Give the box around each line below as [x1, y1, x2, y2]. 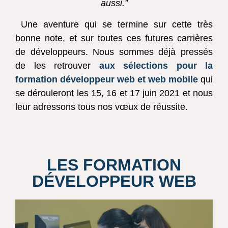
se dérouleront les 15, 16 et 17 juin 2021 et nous [15, 88, 213, 98]
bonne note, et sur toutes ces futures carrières [15, 33, 213, 43]
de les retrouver [15, 60, 99, 71]
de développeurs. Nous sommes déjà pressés [15, 46, 213, 57]
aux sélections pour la [99, 60, 213, 71]
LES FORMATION [47, 156, 181, 175]
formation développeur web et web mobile [15, 74, 198, 84]
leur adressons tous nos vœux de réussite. [15, 101, 188, 112]
